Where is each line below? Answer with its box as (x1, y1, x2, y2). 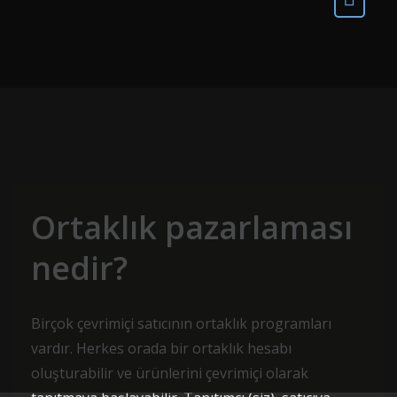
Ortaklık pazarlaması (31, 206, 353, 249)
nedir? (31, 246, 128, 290)
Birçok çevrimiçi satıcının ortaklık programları (31, 314, 331, 333)
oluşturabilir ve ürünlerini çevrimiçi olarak (31, 363, 308, 383)
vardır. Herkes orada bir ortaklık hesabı (31, 339, 292, 358)
